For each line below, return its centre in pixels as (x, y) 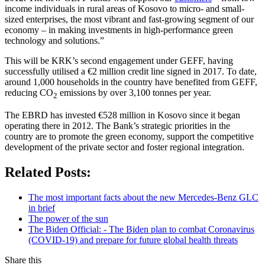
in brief (42, 208)
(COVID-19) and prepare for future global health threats (133, 240)
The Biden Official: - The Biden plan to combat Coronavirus (141, 229)
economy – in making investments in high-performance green (119, 30)
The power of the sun (68, 218)
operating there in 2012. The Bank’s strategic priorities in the (117, 125)
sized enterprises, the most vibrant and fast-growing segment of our (129, 19)
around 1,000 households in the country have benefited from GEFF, (131, 82)
